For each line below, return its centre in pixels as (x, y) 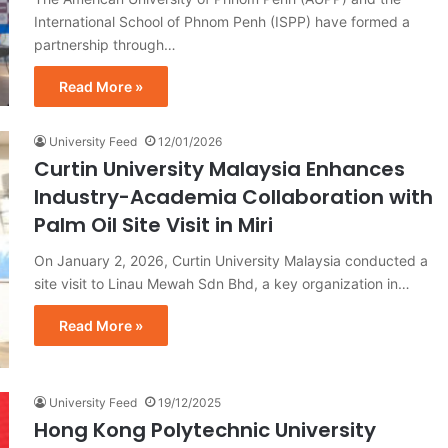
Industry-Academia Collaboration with (233, 196)
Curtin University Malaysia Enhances (219, 168)
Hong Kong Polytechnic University (205, 429)
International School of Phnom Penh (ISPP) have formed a (222, 21)
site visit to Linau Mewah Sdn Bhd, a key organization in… (222, 283)
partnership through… (105, 44)
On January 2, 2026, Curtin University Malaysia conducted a (231, 260)
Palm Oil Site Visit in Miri (153, 224)
